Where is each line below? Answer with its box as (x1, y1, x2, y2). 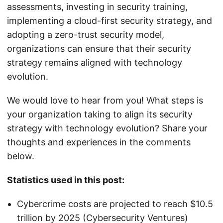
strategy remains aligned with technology (7, 57, 182, 68)
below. (7, 151, 34, 161)
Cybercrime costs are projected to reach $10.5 (17, 199, 213, 209)
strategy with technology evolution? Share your (7, 123, 208, 133)
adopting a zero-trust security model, (7, 29, 164, 40)
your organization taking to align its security (7, 109, 193, 119)
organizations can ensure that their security (7, 43, 191, 54)
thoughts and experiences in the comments (7, 137, 191, 147)
